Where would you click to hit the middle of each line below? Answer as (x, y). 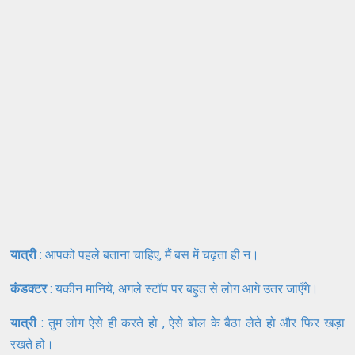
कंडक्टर (29, 288)
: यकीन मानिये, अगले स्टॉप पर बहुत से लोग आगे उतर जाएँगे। (185, 288)
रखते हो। (34, 344)
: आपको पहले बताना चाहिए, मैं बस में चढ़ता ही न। (150, 254)
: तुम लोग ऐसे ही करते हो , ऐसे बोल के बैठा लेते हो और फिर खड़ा (191, 323)
